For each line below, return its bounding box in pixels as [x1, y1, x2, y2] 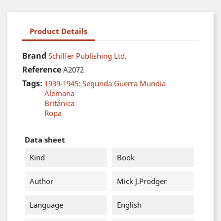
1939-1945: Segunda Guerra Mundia [44, 78, 166, 88]
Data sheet [25, 135, 65, 145]
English [116, 200, 142, 210]
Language [30, 200, 63, 210]
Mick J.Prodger [116, 176, 167, 186]
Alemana [44, 88, 74, 98]
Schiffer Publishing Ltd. [48, 51, 127, 61]
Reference [22, 64, 61, 75]
